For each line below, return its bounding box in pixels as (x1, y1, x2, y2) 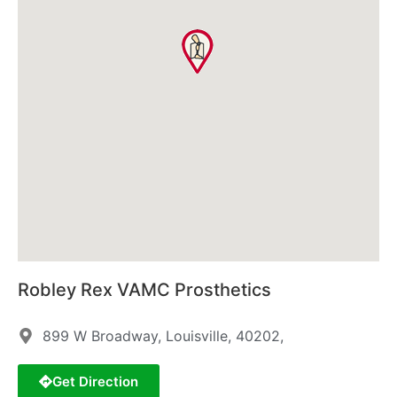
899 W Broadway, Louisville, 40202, (42, 327, 284, 346)
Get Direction (52, 373, 138, 391)
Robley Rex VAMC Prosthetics (18, 279, 271, 301)
